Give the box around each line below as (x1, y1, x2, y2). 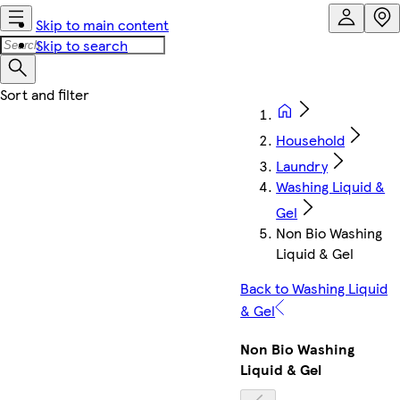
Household (276, 129, 346, 150)
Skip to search (36, 35, 128, 55)
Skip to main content (36, 14, 169, 35)
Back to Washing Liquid (240, 278, 388, 298)
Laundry (276, 155, 329, 176)
